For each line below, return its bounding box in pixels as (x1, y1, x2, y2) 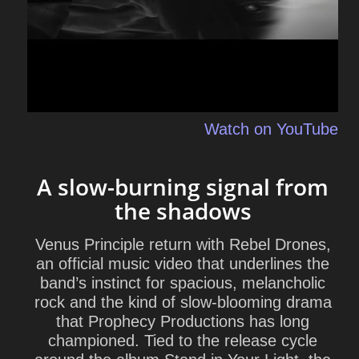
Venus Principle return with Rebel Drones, (34, 236, 331, 253)
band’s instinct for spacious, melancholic (40, 274, 325, 292)
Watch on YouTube (204, 120, 338, 138)
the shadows (114, 196, 252, 226)
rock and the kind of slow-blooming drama (34, 293, 332, 311)
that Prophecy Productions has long (56, 313, 309, 330)
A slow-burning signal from (37, 171, 329, 202)
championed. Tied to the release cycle (48, 332, 317, 349)
